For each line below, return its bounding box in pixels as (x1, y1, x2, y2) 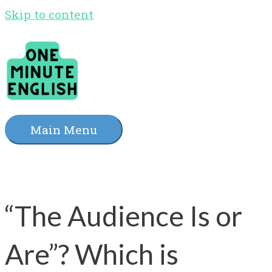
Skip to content (5, 7, 93, 22)
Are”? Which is (5, 237, 178, 271)
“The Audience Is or (5, 199, 242, 233)
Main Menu (30, 122, 97, 138)
